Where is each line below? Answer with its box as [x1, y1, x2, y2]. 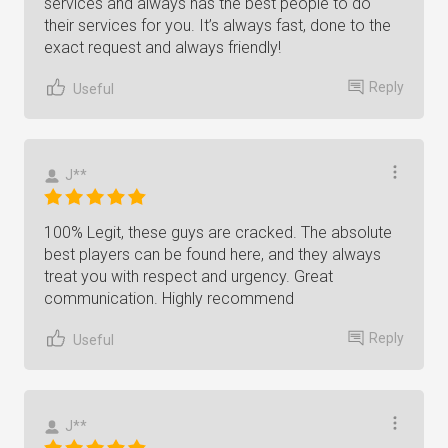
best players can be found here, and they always [44, 245, 381, 264]
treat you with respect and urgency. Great [44, 267, 333, 286]
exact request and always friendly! [44, 38, 281, 57]
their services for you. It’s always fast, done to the [44, 16, 391, 35]
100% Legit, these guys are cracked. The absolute [44, 223, 392, 242]
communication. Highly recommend [44, 289, 294, 308]
